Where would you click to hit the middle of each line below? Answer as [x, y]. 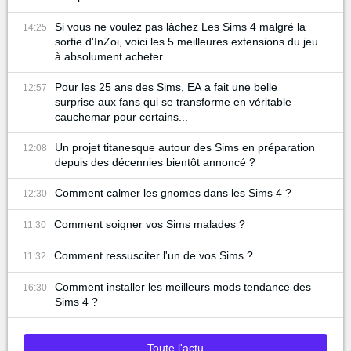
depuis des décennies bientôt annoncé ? [155, 162]
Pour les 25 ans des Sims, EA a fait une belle [166, 87]
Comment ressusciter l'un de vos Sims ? [154, 255]
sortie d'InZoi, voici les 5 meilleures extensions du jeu [186, 41]
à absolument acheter [109, 56]
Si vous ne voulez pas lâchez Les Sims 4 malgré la [180, 26]
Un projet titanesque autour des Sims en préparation [185, 147]
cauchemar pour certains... [121, 116]
